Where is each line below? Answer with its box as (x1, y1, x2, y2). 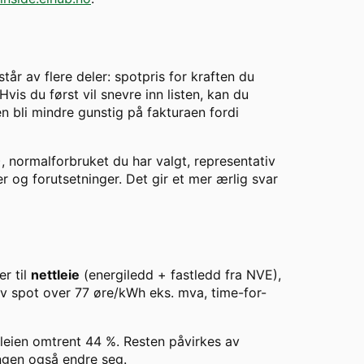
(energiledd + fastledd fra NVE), (80, 266, 281, 284)
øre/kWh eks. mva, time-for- (89, 284, 266, 301)
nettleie (31, 266, 80, 284)
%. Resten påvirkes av (102, 333, 240, 350)
